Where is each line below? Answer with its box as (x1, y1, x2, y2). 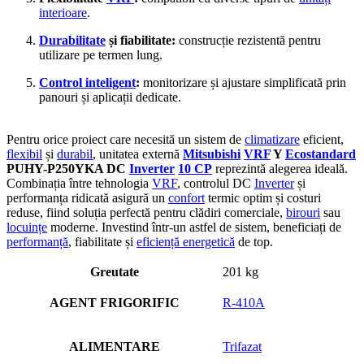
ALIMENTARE (68, 339, 160, 353)
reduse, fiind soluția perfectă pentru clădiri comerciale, (6, 205, 286, 219)
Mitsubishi (183, 146, 240, 161)
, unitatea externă (93, 146, 183, 161)
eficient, (300, 132, 344, 146)
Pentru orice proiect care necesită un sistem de (6, 132, 245, 146)
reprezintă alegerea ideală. (212, 161, 348, 175)
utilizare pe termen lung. (39, 47, 162, 62)
